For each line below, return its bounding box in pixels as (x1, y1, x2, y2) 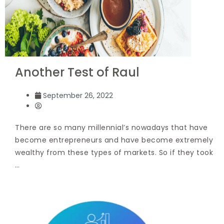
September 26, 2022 (43, 90, 113, 100)
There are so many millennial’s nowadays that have (15, 122, 208, 132)
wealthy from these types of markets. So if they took (15, 147, 213, 157)
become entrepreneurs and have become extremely (15, 134, 213, 145)
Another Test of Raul (15, 63, 139, 80)
